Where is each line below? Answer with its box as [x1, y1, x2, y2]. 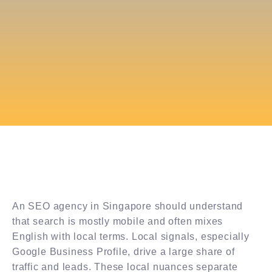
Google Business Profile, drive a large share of [12, 246, 235, 257]
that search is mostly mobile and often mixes [12, 216, 223, 226]
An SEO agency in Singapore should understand [12, 200, 243, 211]
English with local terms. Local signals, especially [12, 231, 250, 242]
